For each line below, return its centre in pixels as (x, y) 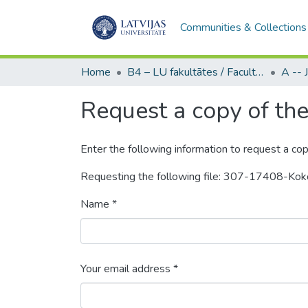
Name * (99, 204)
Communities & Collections (243, 27)
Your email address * (129, 269)
